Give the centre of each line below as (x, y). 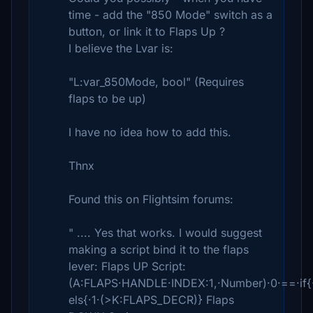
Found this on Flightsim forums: (151, 199)
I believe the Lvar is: (121, 48)
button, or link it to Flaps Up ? (147, 31)
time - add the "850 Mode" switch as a (170, 15)
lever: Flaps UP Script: (127, 266)
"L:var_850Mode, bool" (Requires (156, 82)
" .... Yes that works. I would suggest (165, 233)
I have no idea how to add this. (150, 132)
